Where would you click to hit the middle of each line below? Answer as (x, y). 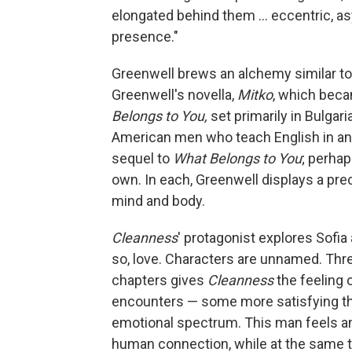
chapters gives (159, 280)
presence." (145, 37)
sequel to (142, 158)
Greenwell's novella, (174, 95)
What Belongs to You (237, 158)
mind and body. (158, 201)
